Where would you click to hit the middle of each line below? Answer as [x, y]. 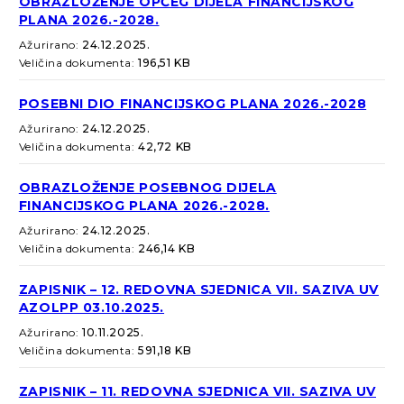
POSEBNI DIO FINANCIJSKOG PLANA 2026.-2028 [193, 104]
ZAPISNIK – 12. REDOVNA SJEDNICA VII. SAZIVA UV [199, 290]
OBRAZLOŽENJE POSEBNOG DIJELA [147, 188]
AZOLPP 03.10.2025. [92, 308]
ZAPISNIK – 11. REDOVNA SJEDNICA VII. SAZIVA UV [197, 392]
